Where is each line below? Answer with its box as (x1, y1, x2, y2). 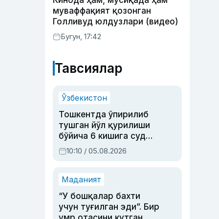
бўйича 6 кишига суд (59, 131, 146, 141)
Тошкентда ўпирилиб (59, 109, 149, 119)
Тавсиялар (55, 61, 122, 76)
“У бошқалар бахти (59, 191, 140, 201)
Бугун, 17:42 (61, 32, 101, 41)
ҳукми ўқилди (59, 142, 117, 152)
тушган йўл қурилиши (59, 120, 150, 130)
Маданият (62, 175, 101, 184)
